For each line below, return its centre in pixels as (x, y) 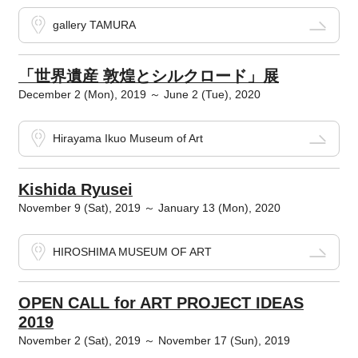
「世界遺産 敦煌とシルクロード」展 (148, 76)
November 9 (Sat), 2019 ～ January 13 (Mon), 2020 (149, 208)
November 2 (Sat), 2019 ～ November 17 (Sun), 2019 (154, 341)
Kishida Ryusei (75, 190)
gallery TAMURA (94, 25)
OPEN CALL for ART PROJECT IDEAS (161, 303)
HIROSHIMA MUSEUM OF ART (132, 252)
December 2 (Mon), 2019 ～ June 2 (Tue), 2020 (139, 95)
